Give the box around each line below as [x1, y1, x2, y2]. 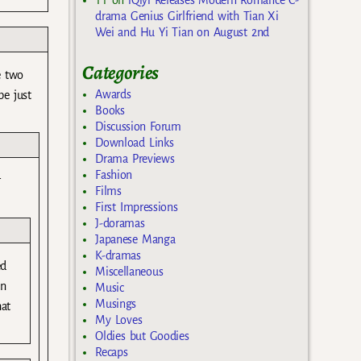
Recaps [95, 346, 128, 359]
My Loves [95, 313, 143, 327]
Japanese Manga [95, 233, 176, 247]
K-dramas [95, 249, 141, 263]
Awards [95, 88, 131, 102]
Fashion [95, 168, 133, 182]
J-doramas [95, 217, 145, 230]
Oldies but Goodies [95, 330, 189, 343]
